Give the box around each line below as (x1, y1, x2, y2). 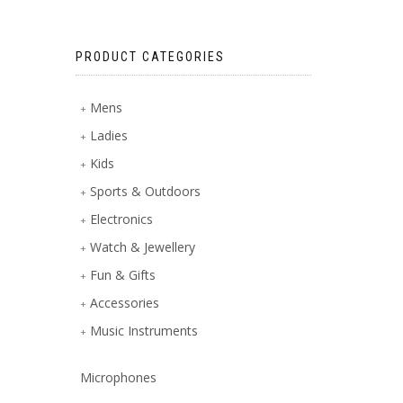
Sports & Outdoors (90, 183, 201, 200)
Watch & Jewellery (90, 238, 196, 255)
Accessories (90, 294, 160, 311)
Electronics (90, 210, 154, 228)
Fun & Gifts (90, 266, 157, 283)
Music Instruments (90, 322, 199, 339)
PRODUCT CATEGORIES (75, 49, 225, 64)
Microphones (79, 369, 157, 386)
